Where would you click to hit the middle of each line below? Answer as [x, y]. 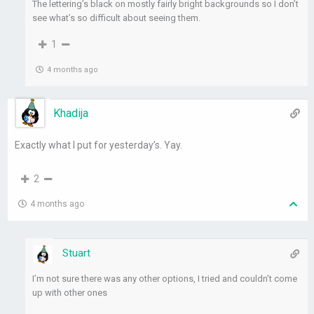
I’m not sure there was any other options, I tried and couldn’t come [165, 279]
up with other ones [70, 293]
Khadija [71, 114]
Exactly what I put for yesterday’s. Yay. [99, 145]
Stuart [77, 253]
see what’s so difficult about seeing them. [117, 18]
